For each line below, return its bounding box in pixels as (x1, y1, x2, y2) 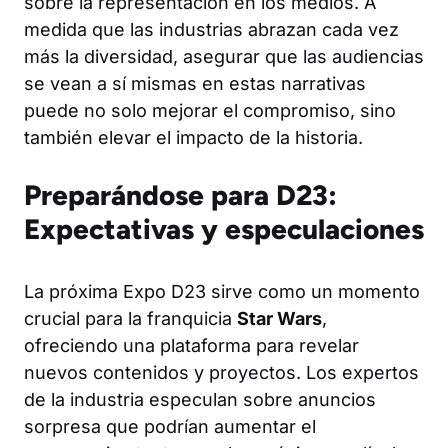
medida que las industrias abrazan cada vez (24, 19, 399, 40)
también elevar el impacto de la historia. (24, 127, 363, 148)
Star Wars (237, 308, 322, 329)
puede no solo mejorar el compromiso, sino (24, 100, 396, 121)
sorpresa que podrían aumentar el (24, 416, 316, 437)
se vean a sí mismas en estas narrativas (24, 73, 366, 94)
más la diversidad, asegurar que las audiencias (24, 46, 424, 67)
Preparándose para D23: (24, 178, 337, 212)
